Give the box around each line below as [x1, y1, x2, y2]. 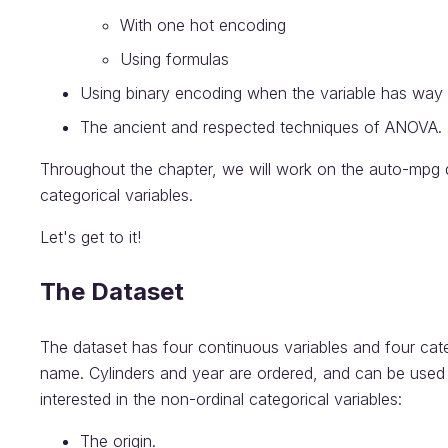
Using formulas [120, 49, 229, 69]
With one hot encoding [120, 15, 286, 35]
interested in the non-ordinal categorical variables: [40, 389, 402, 409]
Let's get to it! [40, 227, 141, 247]
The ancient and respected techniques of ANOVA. [80, 117, 442, 137]
